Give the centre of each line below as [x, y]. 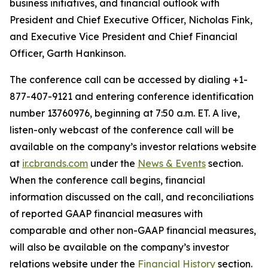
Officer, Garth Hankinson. [68, 53]
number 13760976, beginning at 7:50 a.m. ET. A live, [125, 113]
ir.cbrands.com [55, 163]
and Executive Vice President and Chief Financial [124, 36]
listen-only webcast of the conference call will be [122, 130]
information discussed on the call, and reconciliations [132, 197]
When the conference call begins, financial [107, 180]
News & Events [172, 163]
